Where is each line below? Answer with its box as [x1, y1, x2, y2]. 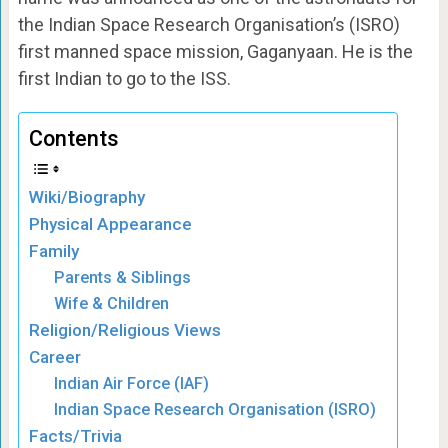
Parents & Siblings [54, 267, 192, 287]
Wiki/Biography [28, 186, 145, 207]
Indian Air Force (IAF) [54, 373, 210, 393]
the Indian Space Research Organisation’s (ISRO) [17, 13, 400, 35]
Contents [28, 125, 119, 151]
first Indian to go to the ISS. [17, 67, 231, 89]
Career [28, 346, 81, 367]
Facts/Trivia [28, 425, 122, 446]
